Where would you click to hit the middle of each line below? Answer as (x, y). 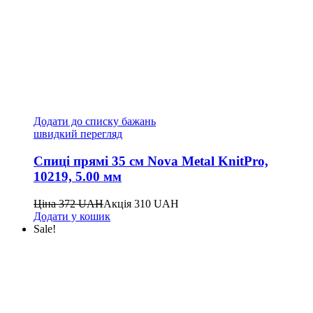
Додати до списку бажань (95, 122)
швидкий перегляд (78, 134)
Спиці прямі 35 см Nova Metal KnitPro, (151, 161)
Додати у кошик (72, 216)
